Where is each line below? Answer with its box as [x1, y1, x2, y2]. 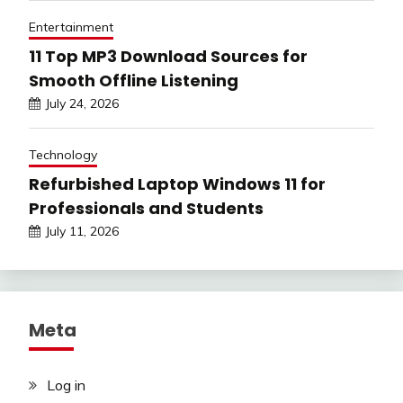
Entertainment [29, 18, 113, 35]
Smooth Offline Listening [29, 68, 238, 92]
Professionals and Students [29, 196, 264, 219]
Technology [29, 146, 97, 163]
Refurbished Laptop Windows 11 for [29, 172, 326, 195]
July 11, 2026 [45, 222, 119, 239]
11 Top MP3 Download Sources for [29, 44, 308, 67]
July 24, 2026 [45, 94, 119, 112]
